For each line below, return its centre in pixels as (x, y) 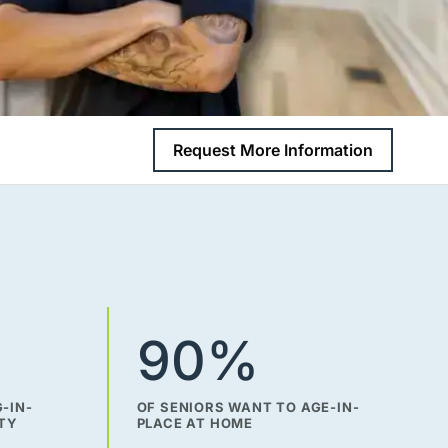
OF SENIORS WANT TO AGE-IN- (248, 407)
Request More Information (273, 150)
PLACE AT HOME (195, 423)
